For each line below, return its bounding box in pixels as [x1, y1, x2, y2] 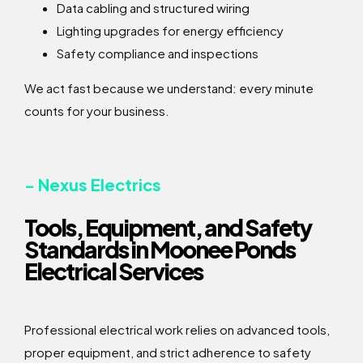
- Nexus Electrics [24, 174, 161, 195]
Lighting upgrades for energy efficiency [57, 23, 284, 39]
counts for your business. [24, 103, 169, 119]
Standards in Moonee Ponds [24, 235, 295, 264]
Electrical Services [24, 257, 203, 286]
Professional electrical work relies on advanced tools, [24, 322, 330, 338]
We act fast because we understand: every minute [24, 80, 314, 96]
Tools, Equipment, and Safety [24, 213, 311, 242]
